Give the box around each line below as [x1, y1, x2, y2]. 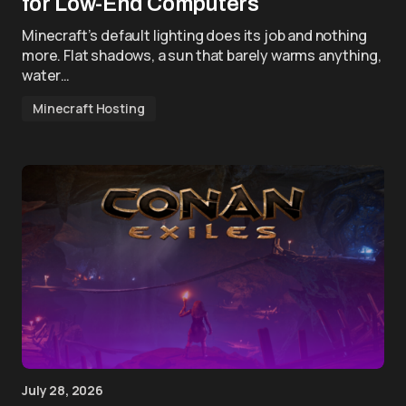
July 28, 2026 [22, 382, 103, 399]
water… [22, 65, 71, 85]
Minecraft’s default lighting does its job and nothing [22, 25, 367, 45]
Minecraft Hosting [33, 100, 145, 117]
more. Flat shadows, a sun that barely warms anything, [22, 45, 382, 65]
